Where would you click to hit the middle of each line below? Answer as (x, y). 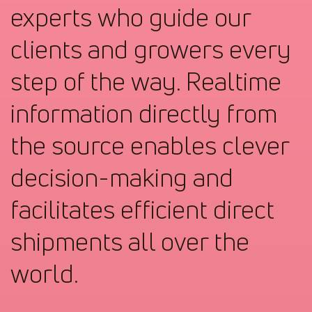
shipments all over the (130, 241)
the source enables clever (150, 145)
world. (45, 273)
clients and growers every (151, 49)
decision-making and (122, 177)
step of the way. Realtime (146, 81)
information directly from (144, 113)
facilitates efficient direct (142, 209)
